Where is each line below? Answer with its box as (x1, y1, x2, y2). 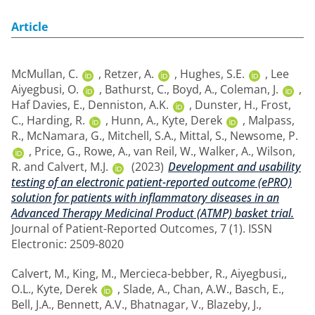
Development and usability (168, 159, 301, 174)
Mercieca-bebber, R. (120, 266, 225, 281)
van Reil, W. (134, 143, 193, 159)
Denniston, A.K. (88, 97, 169, 112)
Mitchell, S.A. (108, 128, 174, 143)
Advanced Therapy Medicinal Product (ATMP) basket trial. (11, 205, 294, 221)
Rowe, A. (84, 143, 128, 159)
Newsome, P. (230, 128, 298, 143)
